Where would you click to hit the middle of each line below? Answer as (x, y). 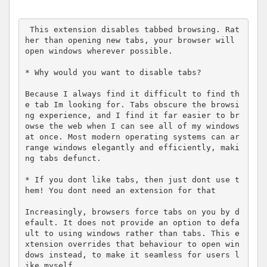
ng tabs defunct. (63, 159)
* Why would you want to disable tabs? (113, 73)
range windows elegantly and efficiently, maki (132, 148)
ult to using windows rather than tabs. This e (132, 234)
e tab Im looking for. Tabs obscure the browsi (132, 105)
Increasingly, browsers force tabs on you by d (132, 212)
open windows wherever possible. (99, 51)
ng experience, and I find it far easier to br (132, 116)
